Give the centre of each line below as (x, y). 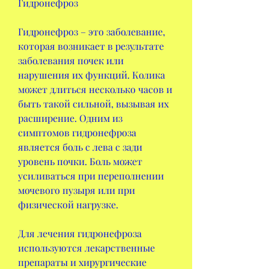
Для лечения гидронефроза (80, 233)
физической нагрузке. (68, 204)
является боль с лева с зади (80, 147)
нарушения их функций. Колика (92, 74)
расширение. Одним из (70, 118)
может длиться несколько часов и (95, 89)
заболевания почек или (71, 60)
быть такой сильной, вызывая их (93, 103)
